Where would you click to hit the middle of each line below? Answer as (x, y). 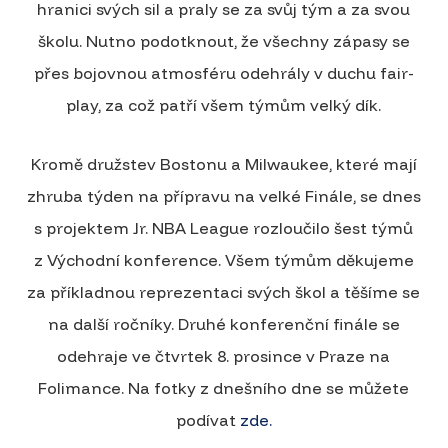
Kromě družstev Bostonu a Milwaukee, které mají (223, 163)
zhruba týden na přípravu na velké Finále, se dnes (223, 195)
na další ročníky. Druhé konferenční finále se (223, 323)
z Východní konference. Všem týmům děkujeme (223, 259)
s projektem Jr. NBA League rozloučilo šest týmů (224, 227)
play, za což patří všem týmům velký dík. (224, 104)
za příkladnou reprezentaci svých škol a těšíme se (224, 291)
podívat (207, 419)
